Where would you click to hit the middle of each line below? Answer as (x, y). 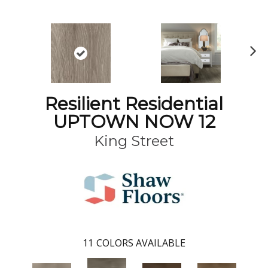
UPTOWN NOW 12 (134, 121)
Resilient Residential (134, 103)
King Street (134, 141)
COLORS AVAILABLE (141, 243)
